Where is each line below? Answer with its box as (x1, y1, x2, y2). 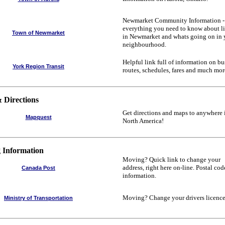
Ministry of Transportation (4, 195, 73, 201)
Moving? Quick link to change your (123, 156, 220, 163)
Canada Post (22, 165, 55, 171)
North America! (123, 117, 164, 125)
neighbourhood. (123, 41, 166, 48)
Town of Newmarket (12, 30, 65, 36)
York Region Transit (13, 63, 64, 69)
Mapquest (25, 114, 52, 120)
